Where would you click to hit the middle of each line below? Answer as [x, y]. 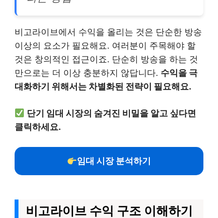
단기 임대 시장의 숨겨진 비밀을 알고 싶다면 [111, 113]
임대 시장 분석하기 [114, 161]
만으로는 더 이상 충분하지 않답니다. [88, 73]
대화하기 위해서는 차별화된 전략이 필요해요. [103, 86]
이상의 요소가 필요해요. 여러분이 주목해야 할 [105, 45]
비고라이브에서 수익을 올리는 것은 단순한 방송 [108, 32]
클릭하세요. [38, 127]
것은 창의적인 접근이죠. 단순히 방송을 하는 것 [106, 59]
